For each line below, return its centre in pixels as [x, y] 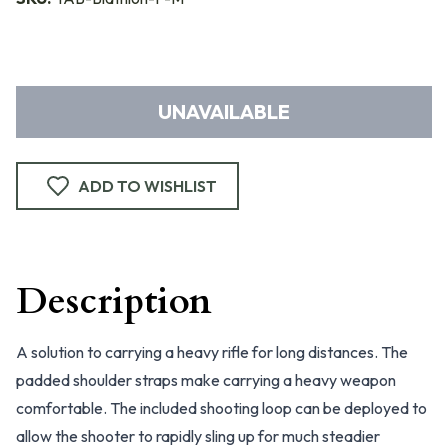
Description [114, 301]
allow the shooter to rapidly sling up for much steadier [198, 436]
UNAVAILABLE [224, 111]
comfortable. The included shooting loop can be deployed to [221, 408]
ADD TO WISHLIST [147, 186]
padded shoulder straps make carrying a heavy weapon [206, 380]
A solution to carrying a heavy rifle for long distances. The [212, 352]
